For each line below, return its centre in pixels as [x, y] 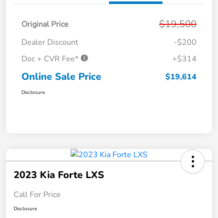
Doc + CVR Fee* [51, 59]
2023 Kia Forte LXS [59, 175]
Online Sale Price [61, 77]
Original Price [45, 25]
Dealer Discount [50, 43]
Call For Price [37, 195]
